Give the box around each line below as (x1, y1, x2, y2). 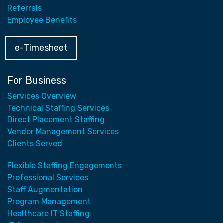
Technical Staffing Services (7, 103, 109, 113)
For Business (7, 74, 66, 87)
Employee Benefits (7, 15, 77, 25)
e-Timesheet (14, 42, 68, 54)
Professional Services (7, 173, 88, 183)
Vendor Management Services (7, 127, 119, 137)
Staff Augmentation (7, 185, 83, 195)
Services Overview (7, 91, 76, 101)
